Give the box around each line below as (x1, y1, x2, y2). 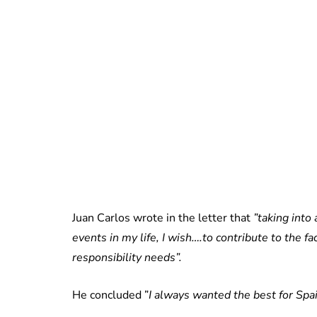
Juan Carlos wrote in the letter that (72, 210, 253, 226)
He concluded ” (72, 287, 149, 304)
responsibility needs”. (72, 250, 182, 266)
